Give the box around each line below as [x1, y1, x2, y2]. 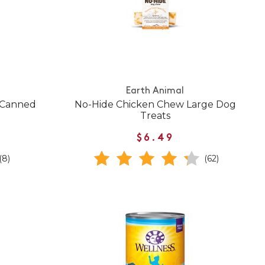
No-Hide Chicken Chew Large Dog [74, 98, 236, 110]
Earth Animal [126, 86, 185, 96]
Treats [140, 109, 170, 121]
